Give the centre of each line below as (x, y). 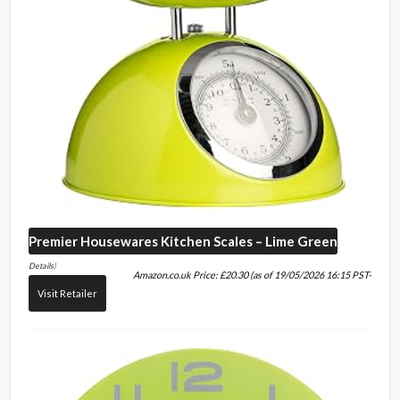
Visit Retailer (68, 294)
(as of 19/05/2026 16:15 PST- (309, 275)
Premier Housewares (94, 242)
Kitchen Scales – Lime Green (248, 242)
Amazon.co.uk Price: (176, 275)
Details (42, 266)
